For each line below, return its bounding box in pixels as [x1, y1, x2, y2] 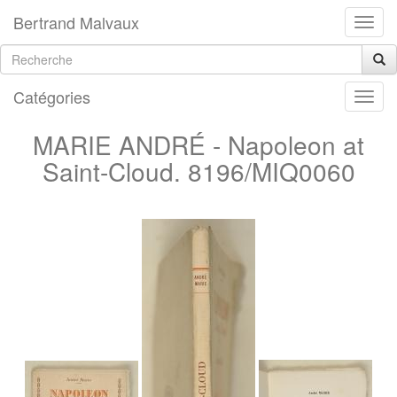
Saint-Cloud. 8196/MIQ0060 [42, 153, 355, 189]
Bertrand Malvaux [13, 11, 139, 34]
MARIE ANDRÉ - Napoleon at [33, 127, 364, 162]
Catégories [13, 85, 90, 108]
